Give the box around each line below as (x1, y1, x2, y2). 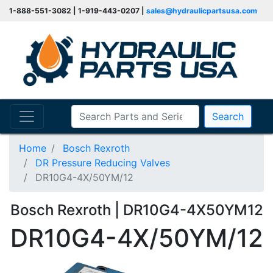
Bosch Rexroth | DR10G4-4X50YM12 (10, 200, 263, 219)
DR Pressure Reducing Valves (35, 156, 170, 169)
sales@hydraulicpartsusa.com (146, 6, 257, 15)
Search (212, 110, 244, 122)
